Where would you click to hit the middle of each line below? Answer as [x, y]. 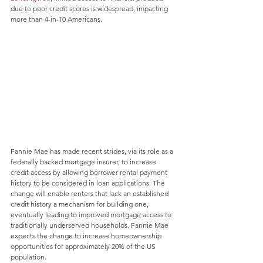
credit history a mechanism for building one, [80, 204]
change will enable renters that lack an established [90, 194]
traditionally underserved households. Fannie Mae [90, 225]
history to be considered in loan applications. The [89, 183]
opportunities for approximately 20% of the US [84, 247]
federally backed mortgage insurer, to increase [84, 162]
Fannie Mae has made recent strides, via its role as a [93, 151]
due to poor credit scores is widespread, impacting [90, 9]
